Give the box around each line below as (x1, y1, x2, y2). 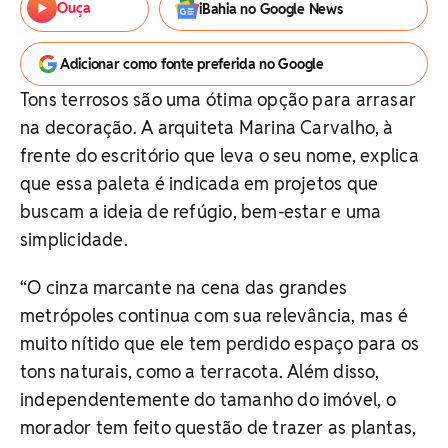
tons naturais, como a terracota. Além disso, (20, 360, 380, 383)
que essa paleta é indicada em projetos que (20, 172, 379, 195)
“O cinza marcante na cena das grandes (20, 276, 348, 299)
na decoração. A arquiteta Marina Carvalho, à (20, 116, 394, 139)
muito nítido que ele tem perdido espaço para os (20, 332, 420, 355)
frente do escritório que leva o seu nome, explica (20, 144, 419, 167)
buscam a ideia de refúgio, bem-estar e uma (20, 200, 382, 223)
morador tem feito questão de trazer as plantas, (20, 416, 417, 439)
